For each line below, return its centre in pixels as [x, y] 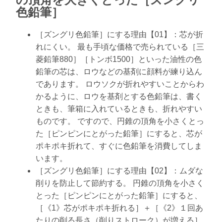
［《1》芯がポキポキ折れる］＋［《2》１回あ [119, 208]
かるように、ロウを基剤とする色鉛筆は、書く [119, 97]
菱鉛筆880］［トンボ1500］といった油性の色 [119, 59]
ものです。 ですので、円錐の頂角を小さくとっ [120, 121]
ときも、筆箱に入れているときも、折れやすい [119, 109]
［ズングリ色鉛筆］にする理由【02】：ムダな [119, 171]
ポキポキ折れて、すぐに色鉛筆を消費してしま [119, 146]
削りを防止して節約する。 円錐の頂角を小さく [120, 183]
